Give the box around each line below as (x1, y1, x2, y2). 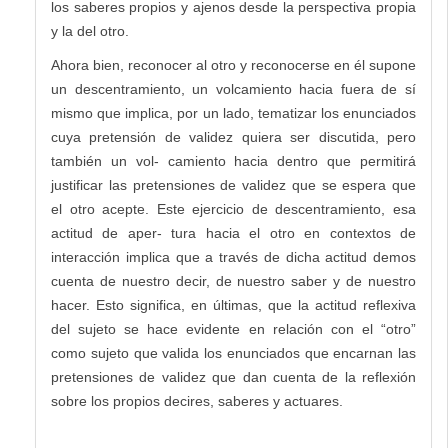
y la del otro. (51, 23, 129, 40)
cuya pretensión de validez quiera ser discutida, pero (51, 129, 416, 146)
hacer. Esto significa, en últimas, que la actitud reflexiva (51, 297, 416, 314)
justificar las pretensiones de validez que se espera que (51, 177, 416, 194)
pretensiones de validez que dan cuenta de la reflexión (51, 369, 416, 386)
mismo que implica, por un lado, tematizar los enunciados (51, 105, 416, 122)
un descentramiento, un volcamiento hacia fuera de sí (51, 81, 416, 98)
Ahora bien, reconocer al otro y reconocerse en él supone (51, 57, 416, 74)
